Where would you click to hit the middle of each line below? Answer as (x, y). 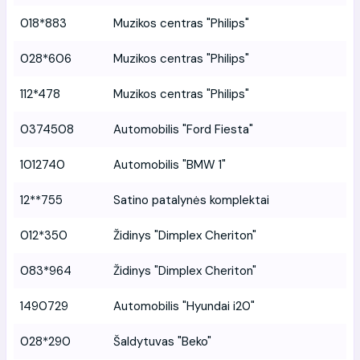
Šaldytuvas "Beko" (162, 341)
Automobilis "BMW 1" (170, 164)
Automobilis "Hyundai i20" (184, 306)
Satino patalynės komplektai (191, 200)
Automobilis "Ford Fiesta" (183, 129)
